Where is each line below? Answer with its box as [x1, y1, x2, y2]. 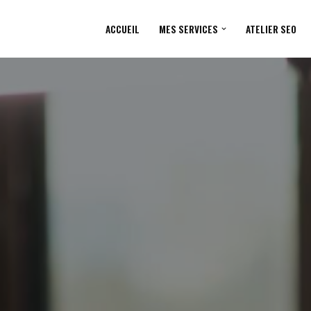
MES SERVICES [159, 22, 219, 36]
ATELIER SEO [245, 22, 296, 36]
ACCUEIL [106, 22, 140, 36]
